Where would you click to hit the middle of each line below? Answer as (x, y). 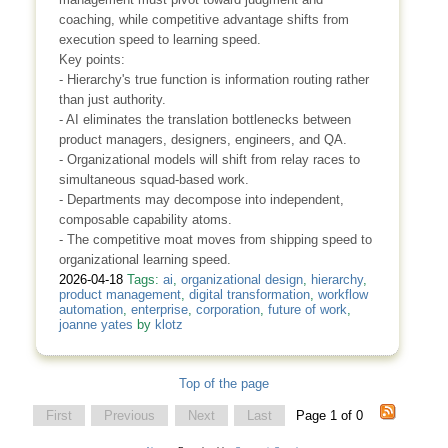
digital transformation (249, 295)
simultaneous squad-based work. (153, 179)
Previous (130, 415)
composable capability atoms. (145, 219)
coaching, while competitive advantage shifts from (203, 19)
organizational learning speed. (144, 259)
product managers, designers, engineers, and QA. (202, 139)
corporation (227, 310)
